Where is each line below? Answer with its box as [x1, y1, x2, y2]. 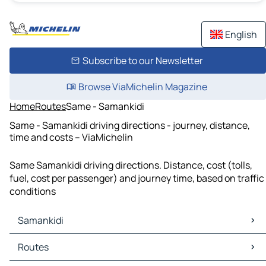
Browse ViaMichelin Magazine [78, 80, 207, 93]
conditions [9, 185, 56, 198]
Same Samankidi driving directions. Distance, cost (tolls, [9, 159, 252, 172]
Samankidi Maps [12, 234, 83, 248]
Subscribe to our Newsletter [82, 54, 203, 67]
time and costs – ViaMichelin [9, 130, 133, 144]
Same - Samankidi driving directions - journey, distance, [9, 118, 250, 132]
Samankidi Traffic [12, 247, 88, 261]
